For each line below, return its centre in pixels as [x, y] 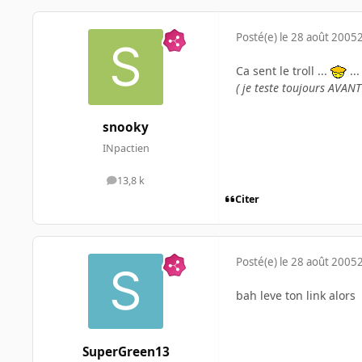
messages [148, 184]
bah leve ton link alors [296, 295]
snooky [126, 128]
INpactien [126, 148]
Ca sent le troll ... [283, 71]
